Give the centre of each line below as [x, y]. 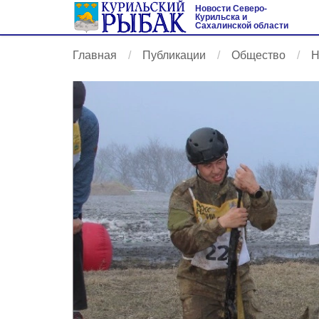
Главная [95, 55]
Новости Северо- [231, 9]
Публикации [174, 55]
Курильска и [221, 17]
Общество [258, 55]
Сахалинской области [242, 26]
